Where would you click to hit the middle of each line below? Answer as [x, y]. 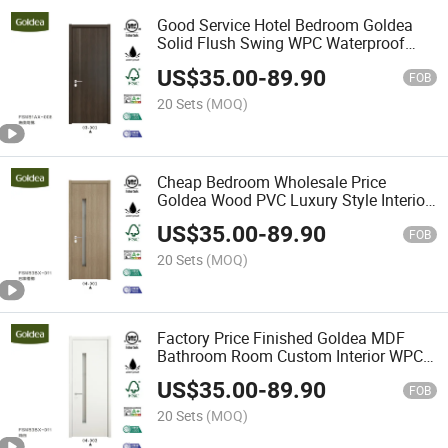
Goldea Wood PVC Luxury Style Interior [294, 199]
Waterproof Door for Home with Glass [290, 373]
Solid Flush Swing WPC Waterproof [281, 43]
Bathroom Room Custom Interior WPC [290, 355]
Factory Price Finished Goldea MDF [281, 337]
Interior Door [201, 61]
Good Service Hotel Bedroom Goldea [285, 25]
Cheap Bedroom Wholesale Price [272, 181]
